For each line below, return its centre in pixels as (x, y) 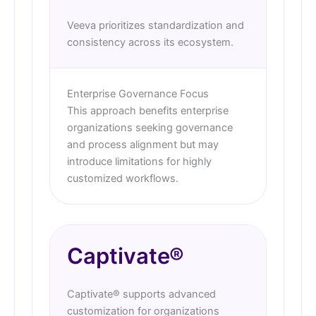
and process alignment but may (143, 145)
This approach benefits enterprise (148, 111)
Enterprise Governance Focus (138, 94)
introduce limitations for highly (139, 162)
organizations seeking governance (150, 128)
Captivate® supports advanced (141, 294)
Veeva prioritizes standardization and (156, 26)
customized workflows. (123, 179)
